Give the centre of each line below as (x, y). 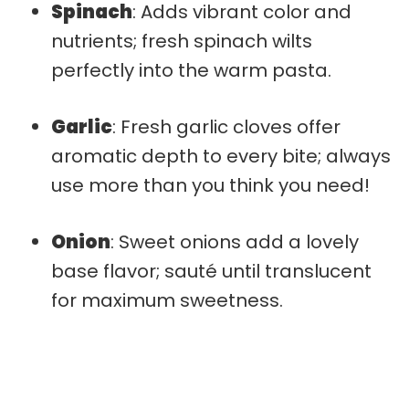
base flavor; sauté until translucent (211, 271)
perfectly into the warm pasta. (191, 70)
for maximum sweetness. (167, 300)
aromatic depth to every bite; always (221, 156)
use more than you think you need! (210, 185)
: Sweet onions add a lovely (235, 241)
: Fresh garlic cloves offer (226, 126)
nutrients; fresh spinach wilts (182, 41)
